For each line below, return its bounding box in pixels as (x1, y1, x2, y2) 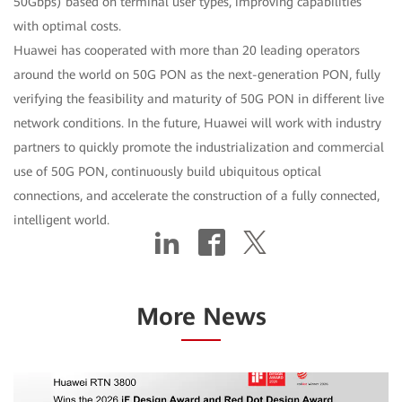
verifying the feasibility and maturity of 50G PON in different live (13, 91, 384, 106)
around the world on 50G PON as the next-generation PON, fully (13, 66, 380, 82)
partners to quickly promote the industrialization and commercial (13, 139, 384, 154)
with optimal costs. (13, 18, 121, 33)
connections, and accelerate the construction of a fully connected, (13, 188, 380, 203)
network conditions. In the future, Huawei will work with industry (13, 115, 381, 130)
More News (135, 301, 267, 330)
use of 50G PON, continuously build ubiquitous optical (13, 163, 321, 179)
